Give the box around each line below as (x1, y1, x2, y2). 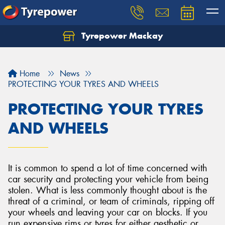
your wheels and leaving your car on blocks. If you (8, 206, 207, 218)
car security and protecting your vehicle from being (8, 173, 208, 185)
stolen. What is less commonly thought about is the (8, 184, 207, 196)
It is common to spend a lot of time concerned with (8, 162, 207, 174)
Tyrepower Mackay (78, 30, 163, 41)
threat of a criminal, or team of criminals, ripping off (8, 195, 214, 207)
